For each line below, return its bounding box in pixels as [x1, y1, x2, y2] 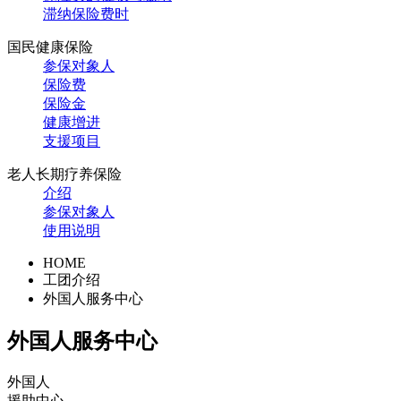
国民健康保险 [7, 38, 93, 55]
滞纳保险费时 [43, 5, 129, 21]
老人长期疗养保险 [7, 166, 122, 182]
